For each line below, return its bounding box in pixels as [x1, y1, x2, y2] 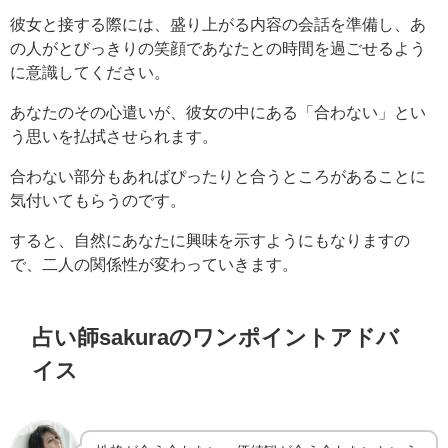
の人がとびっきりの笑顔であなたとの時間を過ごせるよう [10, 39, 426, 56]
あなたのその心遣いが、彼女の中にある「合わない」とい [10, 103, 426, 120]
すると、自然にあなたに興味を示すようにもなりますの [10, 231, 410, 248]
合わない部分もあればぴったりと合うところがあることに [10, 167, 426, 184]
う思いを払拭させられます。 [10, 127, 218, 144]
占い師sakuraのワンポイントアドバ [32, 325, 400, 348]
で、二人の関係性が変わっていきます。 [10, 255, 298, 272]
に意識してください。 [10, 63, 170, 80]
